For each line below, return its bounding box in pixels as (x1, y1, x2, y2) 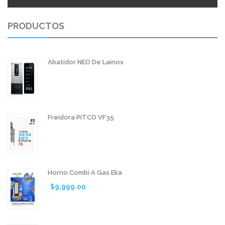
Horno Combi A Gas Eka (48, 168, 122, 176)
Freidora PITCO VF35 (48, 113, 114, 121)
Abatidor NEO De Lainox (48, 58, 124, 66)
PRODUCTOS (8, 20, 64, 31)
